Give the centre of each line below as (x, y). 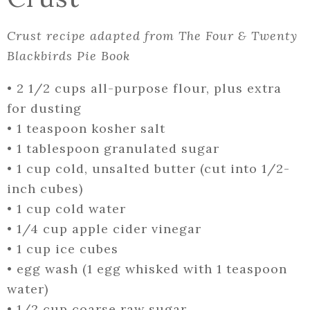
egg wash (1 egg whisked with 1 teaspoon (152, 269)
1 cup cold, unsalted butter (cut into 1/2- (153, 169)
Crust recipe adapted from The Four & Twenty (152, 36)
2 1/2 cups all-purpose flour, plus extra (149, 89)
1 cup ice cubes (67, 249)
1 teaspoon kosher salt (91, 129)
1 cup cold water (71, 209)
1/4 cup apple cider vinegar (109, 229)
